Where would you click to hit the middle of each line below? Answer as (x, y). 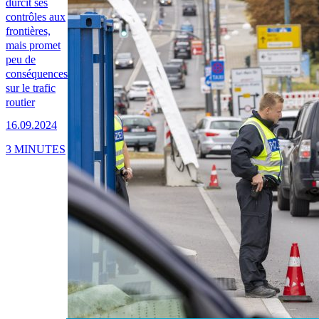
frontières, (28, 31)
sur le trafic (31, 88)
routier (20, 103)
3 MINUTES (36, 150)
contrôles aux (36, 17)
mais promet (33, 46)
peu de (21, 60)
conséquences (37, 74)
